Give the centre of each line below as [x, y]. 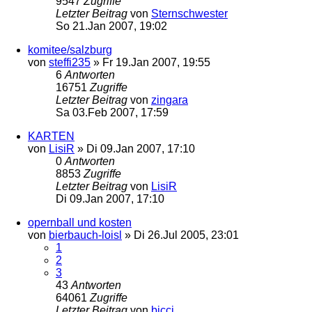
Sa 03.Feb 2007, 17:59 [112, 112]
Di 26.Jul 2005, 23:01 [186, 235]
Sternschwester [189, 13]
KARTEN [51, 136]
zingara [170, 100]
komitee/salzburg [70, 49]
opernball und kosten [80, 222]
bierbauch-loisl [85, 235]
